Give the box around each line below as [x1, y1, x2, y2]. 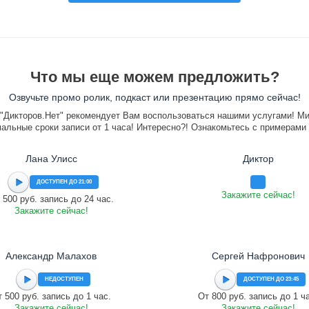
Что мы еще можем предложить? [30, 68, 279, 86]
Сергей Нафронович [211, 250, 305, 261]
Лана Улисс [25, 153, 77, 164]
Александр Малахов [6, 250, 97, 261]
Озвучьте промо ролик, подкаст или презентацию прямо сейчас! [8, 92, 301, 103]
